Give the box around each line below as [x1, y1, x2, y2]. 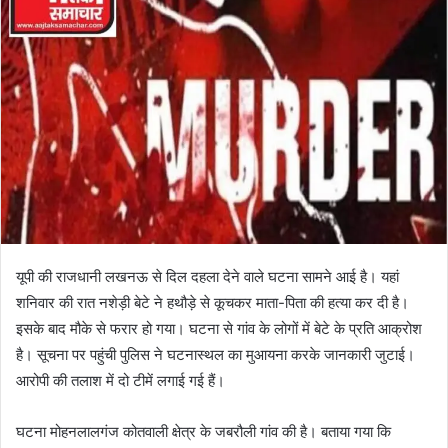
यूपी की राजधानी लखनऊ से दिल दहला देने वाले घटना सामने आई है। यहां [16, 267, 399, 287]
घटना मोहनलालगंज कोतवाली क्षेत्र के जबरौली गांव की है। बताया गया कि [16, 422, 391, 442]
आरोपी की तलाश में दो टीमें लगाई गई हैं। [16, 371, 225, 391]
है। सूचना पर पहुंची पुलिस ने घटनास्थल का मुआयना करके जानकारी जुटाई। [16, 345, 415, 365]
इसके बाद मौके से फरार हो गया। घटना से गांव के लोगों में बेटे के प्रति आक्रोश [16, 319, 422, 339]
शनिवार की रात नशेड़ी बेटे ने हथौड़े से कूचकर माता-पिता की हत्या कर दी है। [16, 293, 409, 313]
